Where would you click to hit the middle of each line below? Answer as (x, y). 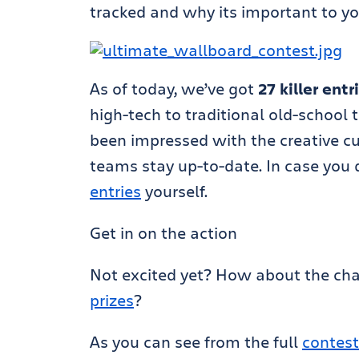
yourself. (174, 191)
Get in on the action (163, 233)
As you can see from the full (196, 342)
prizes (112, 300)
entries (115, 191)
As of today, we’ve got (174, 89)
